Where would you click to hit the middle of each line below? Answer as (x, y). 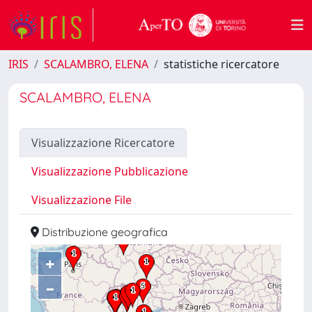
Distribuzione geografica (103, 232)
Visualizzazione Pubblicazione (110, 171)
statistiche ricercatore (221, 64)
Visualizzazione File (81, 200)
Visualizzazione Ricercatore (103, 143)
